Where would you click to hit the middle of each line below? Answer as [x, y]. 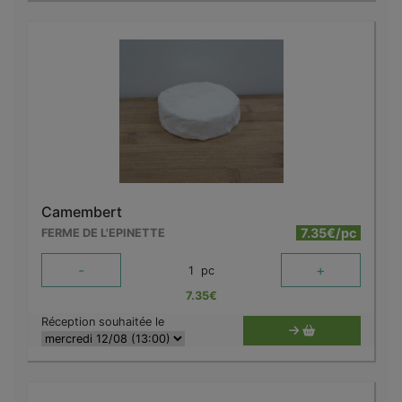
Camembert [82, 212]
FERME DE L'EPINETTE [103, 233]
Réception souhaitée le [103, 322]
